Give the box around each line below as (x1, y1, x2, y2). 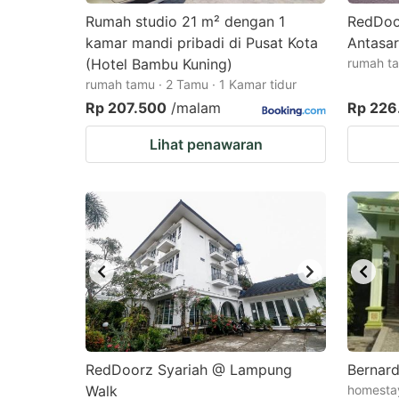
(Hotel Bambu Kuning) (85, 55, 232, 73)
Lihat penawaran (149, 135, 263, 153)
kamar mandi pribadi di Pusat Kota (85, 34, 318, 52)
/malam (171, 99, 221, 117)
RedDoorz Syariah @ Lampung (85, 361, 292, 379)
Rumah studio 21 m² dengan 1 (85, 12, 285, 30)
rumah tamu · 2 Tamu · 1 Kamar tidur (85, 77, 297, 92)
